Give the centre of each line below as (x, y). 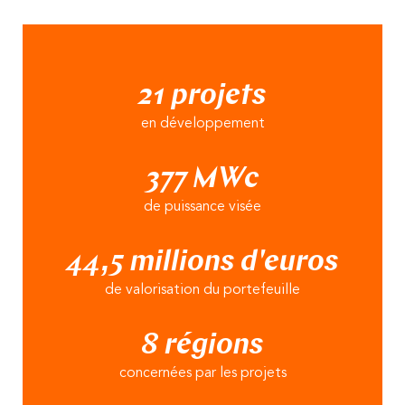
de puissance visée (202, 207)
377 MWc (202, 179)
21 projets (202, 96)
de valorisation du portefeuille (202, 290)
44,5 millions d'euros (202, 263)
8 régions (202, 346)
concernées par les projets (202, 373)
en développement (202, 123)
